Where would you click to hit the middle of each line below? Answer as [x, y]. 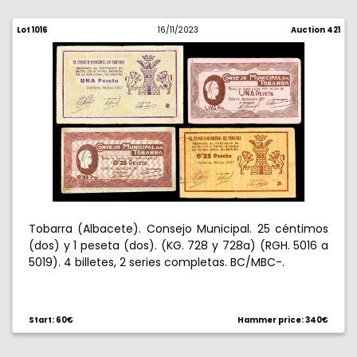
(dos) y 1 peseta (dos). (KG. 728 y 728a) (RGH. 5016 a [178, 245]
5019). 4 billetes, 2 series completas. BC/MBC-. [157, 262]
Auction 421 [315, 30]
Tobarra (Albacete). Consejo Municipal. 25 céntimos [178, 229]
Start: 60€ [51, 320]
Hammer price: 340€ [283, 320]
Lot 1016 [32, 30]
